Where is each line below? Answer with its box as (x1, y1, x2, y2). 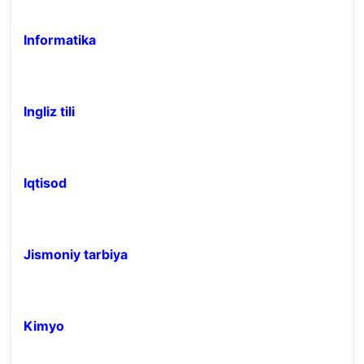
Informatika (24, 32, 96, 48)
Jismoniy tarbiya (24, 246, 128, 262)
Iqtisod (24, 175, 67, 191)
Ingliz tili (24, 103, 75, 119)
